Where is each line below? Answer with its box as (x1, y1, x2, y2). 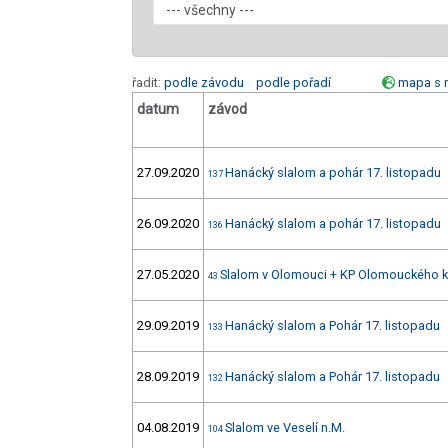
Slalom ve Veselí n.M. (225, 420, 345, 436)
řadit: (132, 75, 164, 91)
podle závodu (164, 75, 244, 91)
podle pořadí (256, 75, 331, 91)
